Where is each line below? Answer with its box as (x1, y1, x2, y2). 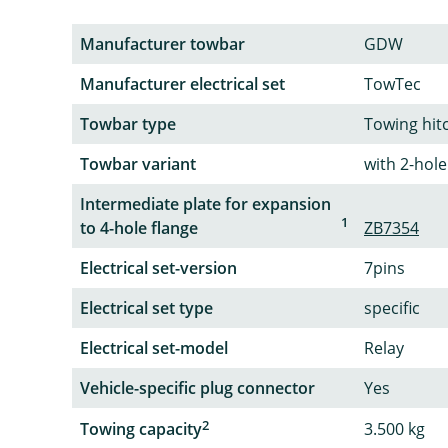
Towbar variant (80, 152, 196, 175)
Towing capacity (80, 417, 202, 440)
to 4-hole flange (80, 216, 198, 239)
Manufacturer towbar (80, 32, 245, 55)
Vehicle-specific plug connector (80, 376, 315, 399)
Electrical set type (80, 296, 213, 319)
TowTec (364, 72, 421, 95)
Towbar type (80, 112, 176, 135)
